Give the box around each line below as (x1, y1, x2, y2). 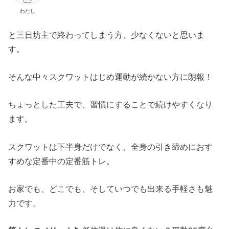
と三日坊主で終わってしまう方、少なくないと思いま (8, 30, 205, 39)
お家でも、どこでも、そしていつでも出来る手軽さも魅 (8, 184, 213, 193)
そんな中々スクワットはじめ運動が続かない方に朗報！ (8, 72, 213, 81)
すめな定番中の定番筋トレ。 (8, 156, 115, 166)
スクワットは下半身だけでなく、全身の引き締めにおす (8, 142, 213, 151)
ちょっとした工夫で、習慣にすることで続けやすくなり (8, 100, 213, 109)
